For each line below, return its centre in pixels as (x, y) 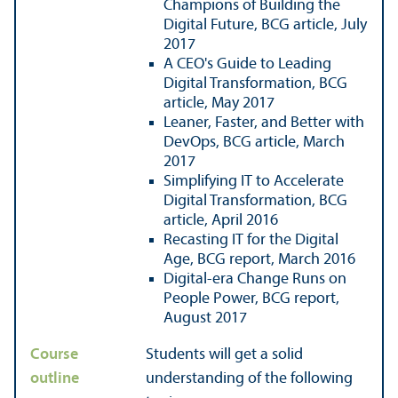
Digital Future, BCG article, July (265, 25)
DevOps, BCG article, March (254, 142)
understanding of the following (249, 378)
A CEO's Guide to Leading (247, 64)
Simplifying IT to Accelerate (254, 181)
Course (54, 354)
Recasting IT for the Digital (251, 240)
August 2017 (205, 318)
